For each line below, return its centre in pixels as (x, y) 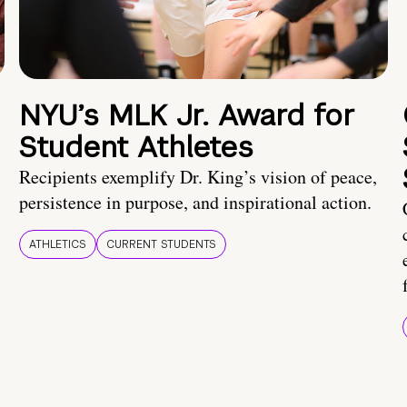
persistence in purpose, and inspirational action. (195, 203)
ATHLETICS (58, 245)
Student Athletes (136, 147)
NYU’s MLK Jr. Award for (187, 115)
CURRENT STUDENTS (161, 245)
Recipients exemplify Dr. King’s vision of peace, (198, 177)
